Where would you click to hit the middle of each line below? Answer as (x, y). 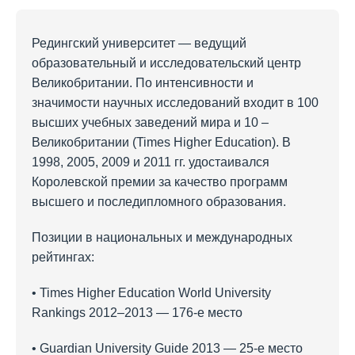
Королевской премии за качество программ (160, 181)
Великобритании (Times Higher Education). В (161, 142)
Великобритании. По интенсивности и (143, 82)
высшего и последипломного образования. (159, 201)
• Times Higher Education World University (151, 292)
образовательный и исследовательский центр (166, 63)
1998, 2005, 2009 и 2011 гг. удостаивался (151, 162)
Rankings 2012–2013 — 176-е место (137, 312)
